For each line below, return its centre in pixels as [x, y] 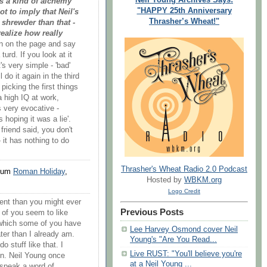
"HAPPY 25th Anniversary [184, 10]
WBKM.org [203, 180]
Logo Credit [184, 191]
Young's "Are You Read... [173, 240]
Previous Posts [152, 212]
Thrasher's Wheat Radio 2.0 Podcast [184, 170]
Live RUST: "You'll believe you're [186, 254]
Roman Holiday [39, 171]
